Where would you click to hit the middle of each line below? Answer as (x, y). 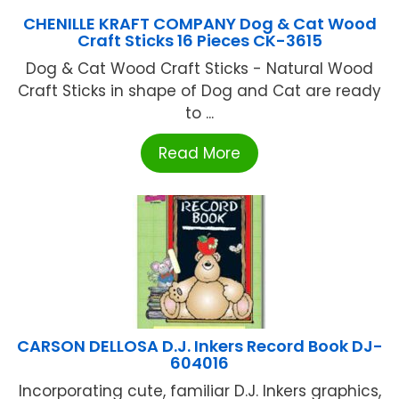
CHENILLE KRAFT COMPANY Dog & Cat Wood (199, 24)
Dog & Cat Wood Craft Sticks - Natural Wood (199, 69)
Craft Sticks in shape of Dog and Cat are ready (199, 91)
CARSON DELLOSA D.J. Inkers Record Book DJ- (199, 346)
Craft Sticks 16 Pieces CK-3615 (199, 41)
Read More (199, 154)
